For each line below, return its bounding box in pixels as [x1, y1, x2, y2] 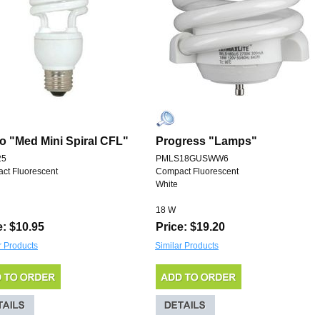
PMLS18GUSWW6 [156, 154, 229, 164]
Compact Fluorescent [156, 166, 239, 177]
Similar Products [155, 241, 219, 251]
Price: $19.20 [156, 221, 225, 234]
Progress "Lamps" [156, 135, 257, 148]
